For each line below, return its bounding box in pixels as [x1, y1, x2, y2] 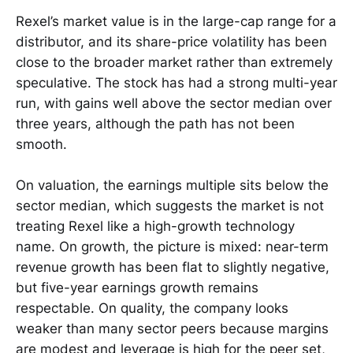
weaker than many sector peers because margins [16, 321, 329, 336]
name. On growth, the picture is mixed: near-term [16, 239, 329, 255]
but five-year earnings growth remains [16, 280, 258, 295]
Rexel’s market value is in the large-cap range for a [16, 13, 336, 29]
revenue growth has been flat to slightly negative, [16, 259, 329, 275]
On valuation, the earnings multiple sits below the [16, 177, 329, 193]
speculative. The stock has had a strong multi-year [16, 74, 337, 91]
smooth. [16, 136, 67, 152]
